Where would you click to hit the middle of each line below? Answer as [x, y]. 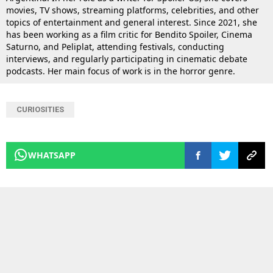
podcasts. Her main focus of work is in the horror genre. [121, 71]
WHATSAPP [52, 155]
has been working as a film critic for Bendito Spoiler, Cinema [129, 34]
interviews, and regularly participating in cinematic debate [127, 58]
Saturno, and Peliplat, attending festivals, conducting [115, 46]
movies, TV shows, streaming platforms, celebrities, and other [133, 10]
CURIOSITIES [40, 109]
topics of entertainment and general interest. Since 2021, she [132, 22]
